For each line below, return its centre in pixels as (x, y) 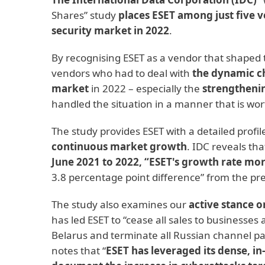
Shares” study (85, 15)
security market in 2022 (110, 30)
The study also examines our (120, 204)
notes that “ (79, 251)
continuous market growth (119, 146)
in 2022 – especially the (146, 88)
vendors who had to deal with (122, 73)
